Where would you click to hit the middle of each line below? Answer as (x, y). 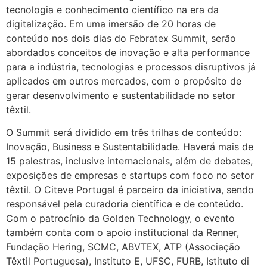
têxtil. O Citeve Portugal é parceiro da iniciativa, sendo (130, 190)
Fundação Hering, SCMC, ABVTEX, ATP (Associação (123, 247)
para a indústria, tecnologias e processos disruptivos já (131, 66)
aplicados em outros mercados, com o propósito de (124, 81)
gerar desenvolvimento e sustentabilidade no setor (121, 95)
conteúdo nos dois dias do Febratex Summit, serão (121, 38)
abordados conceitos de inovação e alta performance (128, 52)
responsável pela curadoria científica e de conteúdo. (125, 204)
